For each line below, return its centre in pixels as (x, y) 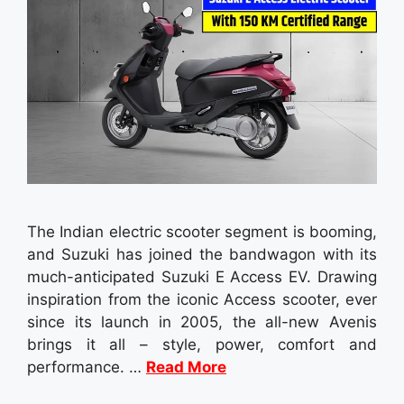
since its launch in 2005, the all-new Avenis (202, 322)
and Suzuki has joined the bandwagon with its (202, 255)
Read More (186, 367)
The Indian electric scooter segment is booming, (202, 232)
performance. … (87, 367)
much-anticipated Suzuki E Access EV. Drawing (202, 277)
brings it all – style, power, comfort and (202, 345)
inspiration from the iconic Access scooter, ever (202, 300)
